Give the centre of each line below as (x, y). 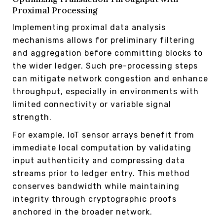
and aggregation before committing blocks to (108, 53)
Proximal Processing (55, 10)
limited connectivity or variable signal (92, 104)
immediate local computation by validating (102, 147)
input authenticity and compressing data (99, 160)
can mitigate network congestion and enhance (110, 78)
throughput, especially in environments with (106, 91)
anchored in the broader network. (82, 212)
